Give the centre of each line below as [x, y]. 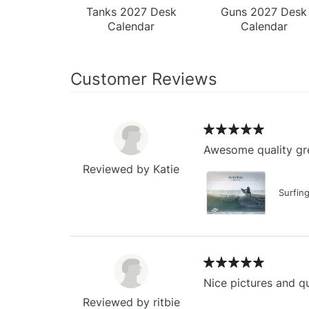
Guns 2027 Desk [264, 11]
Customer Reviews [144, 79]
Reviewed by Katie [131, 169]
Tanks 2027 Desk [131, 11]
